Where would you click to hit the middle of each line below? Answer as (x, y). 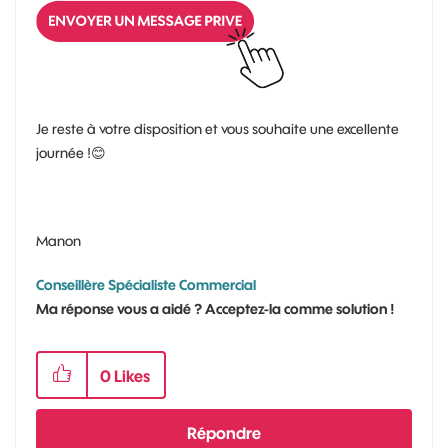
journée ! (63, 152)
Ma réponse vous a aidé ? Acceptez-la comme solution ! (215, 308)
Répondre (224, 432)
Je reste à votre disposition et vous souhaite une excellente (217, 128)
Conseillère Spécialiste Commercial (146, 284)
